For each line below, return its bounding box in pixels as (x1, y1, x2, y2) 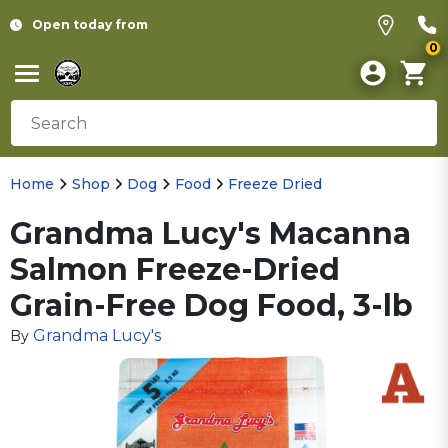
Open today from (32, 17, 148, 32)
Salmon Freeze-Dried (10, 251, 340, 288)
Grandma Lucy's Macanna (10, 215, 411, 252)
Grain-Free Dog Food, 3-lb (10, 287, 413, 324)
